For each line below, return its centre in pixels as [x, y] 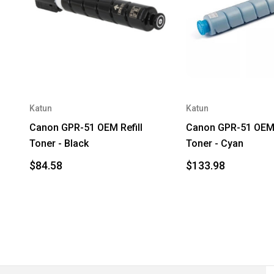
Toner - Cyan [215, 143]
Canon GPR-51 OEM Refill [86, 127]
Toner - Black [59, 143]
